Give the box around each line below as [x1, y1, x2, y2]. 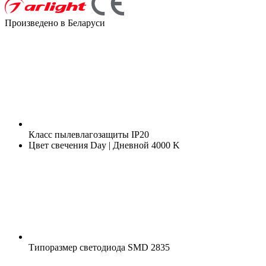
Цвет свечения [28, 140, 88, 150]
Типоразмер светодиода [28, 242, 125, 252]
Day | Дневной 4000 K [88, 140, 180, 150]
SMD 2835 [125, 242, 170, 252]
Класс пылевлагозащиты [28, 129, 129, 140]
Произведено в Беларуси [5, 17, 105, 28]
